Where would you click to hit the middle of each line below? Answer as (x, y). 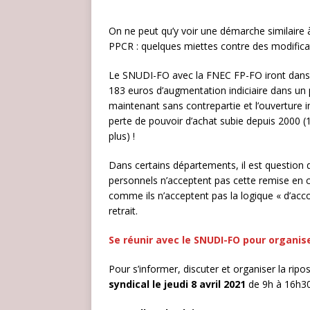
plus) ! (122, 136)
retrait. (123, 211)
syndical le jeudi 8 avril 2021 (177, 284)
